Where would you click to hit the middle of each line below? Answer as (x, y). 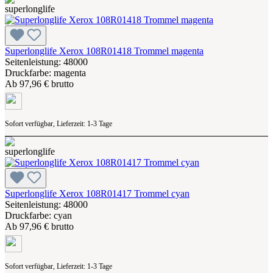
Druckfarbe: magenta (45, 73)
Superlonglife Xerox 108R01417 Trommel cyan (97, 193)
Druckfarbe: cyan (38, 215)
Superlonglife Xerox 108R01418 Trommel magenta (104, 51)
